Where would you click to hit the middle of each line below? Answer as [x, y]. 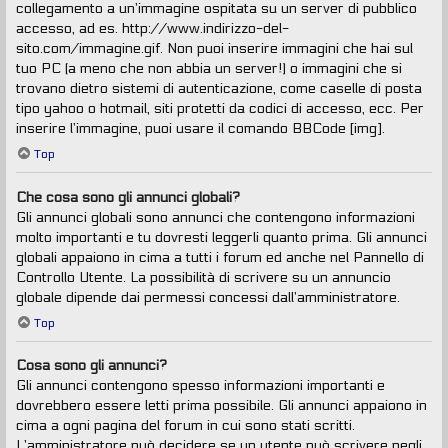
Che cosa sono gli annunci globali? [128, 197]
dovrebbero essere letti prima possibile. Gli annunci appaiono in [221, 406]
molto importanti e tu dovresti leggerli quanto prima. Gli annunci [221, 237]
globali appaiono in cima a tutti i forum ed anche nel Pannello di [220, 257]
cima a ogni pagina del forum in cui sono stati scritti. [185, 426]
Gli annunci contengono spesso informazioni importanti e [200, 386]
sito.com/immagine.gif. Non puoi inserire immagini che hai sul [214, 49]
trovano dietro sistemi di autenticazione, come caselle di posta [219, 89]
